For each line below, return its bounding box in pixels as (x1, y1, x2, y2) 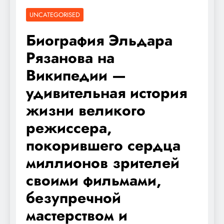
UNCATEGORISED (29, 9, 80, 19)
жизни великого (26, 99, 145, 121)
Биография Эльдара (26, 29, 172, 51)
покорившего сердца (26, 134, 180, 156)
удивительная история (26, 81, 187, 103)
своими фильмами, (26, 169, 161, 191)
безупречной (26, 186, 121, 208)
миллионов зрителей (26, 151, 179, 173)
